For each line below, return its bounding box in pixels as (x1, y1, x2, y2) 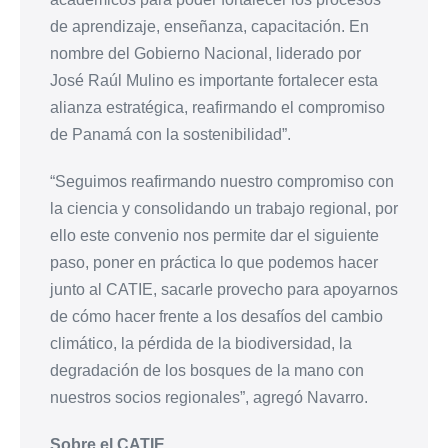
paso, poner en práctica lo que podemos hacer (50, 254, 378, 272)
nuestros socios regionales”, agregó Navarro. (50, 389, 368, 407)
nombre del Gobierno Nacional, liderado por (50, 45, 361, 63)
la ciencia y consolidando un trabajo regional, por (50, 200, 398, 218)
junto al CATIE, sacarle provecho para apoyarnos (50, 281, 398, 299)
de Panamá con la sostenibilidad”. (50, 126, 291, 144)
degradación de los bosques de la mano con (50, 362, 364, 380)
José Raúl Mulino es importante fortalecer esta (50, 72, 378, 90)
